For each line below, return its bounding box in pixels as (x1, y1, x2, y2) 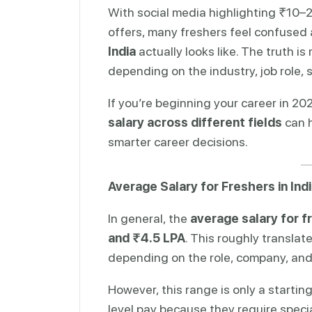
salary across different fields (108, 114, 282, 130)
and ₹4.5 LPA (108, 230, 185, 245)
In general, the (108, 210, 190, 226)
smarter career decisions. (108, 134, 248, 149)
